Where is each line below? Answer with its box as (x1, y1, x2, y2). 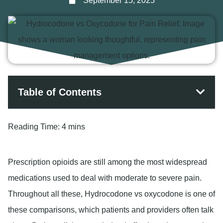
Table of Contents (18, 87, 102, 98)
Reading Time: (8, 122, 60, 131)
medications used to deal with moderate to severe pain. (8, 174, 202, 183)
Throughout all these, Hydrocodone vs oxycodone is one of (8, 190, 215, 199)
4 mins (60, 122, 85, 131)
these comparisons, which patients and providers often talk (8, 206, 214, 215)
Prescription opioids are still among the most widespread (8, 158, 207, 167)
